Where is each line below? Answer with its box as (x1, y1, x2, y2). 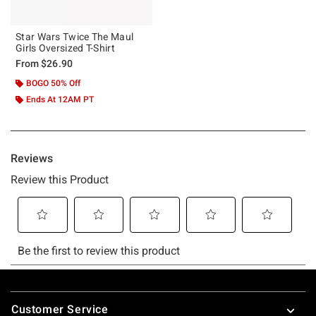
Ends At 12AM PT (26, 94, 94, 104)
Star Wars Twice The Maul (16, 30, 134, 42)
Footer (10, 286, 46, 300)
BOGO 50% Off (26, 78, 80, 88)
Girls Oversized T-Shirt (16, 42, 115, 54)
